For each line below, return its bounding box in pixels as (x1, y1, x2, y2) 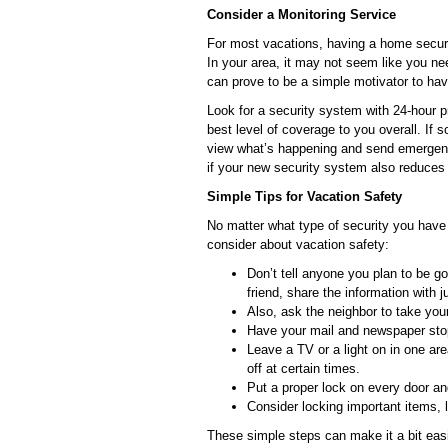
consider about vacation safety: (207, 237, 389, 252)
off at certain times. (247, 361, 360, 376)
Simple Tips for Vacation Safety (207, 189, 402, 204)
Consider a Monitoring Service (207, 7, 396, 22)
